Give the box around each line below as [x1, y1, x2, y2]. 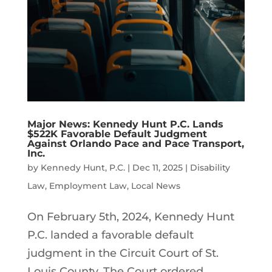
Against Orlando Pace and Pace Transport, [27, 137, 244, 149]
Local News [131, 180, 180, 191]
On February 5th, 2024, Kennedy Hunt [27, 209, 234, 223]
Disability [189, 161, 230, 173]
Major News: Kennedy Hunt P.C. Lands [27, 118, 223, 130]
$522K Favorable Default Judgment [27, 127, 207, 140]
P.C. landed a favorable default [27, 228, 194, 242]
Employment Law [49, 180, 127, 191]
